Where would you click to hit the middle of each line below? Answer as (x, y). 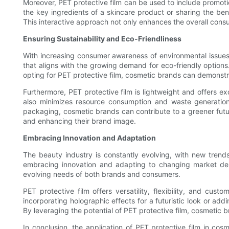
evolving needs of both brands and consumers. (102, 174)
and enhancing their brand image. (79, 121)
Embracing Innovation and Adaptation (89, 138)
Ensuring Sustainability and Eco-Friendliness (102, 39)
